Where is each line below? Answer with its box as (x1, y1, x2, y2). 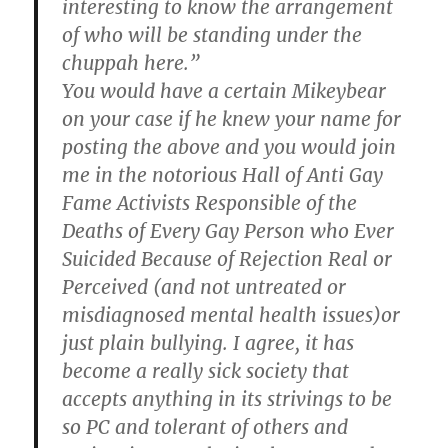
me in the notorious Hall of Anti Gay (62, 162, 384, 187)
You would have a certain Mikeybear (62, 78, 387, 103)
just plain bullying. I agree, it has (62, 330, 355, 355)
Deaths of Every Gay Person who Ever (62, 218, 395, 243)
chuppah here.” (62, 50, 201, 75)
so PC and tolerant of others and (62, 414, 349, 439)
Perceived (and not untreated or (62, 274, 347, 299)
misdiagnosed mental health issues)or (62, 302, 401, 327)
